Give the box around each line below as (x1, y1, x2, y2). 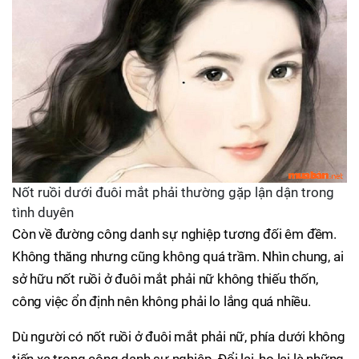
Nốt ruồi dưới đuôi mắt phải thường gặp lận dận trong (12, 184, 334, 201)
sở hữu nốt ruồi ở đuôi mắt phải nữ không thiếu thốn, (12, 271, 318, 288)
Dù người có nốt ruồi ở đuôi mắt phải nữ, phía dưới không (12, 329, 345, 345)
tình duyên (12, 204, 74, 221)
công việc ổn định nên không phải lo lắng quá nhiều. (12, 293, 311, 310)
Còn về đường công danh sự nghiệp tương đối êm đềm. (12, 226, 337, 243)
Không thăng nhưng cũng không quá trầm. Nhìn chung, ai (12, 248, 344, 265)
